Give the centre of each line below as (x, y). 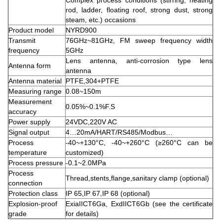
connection (25, 183)
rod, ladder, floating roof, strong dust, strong (139, 10)
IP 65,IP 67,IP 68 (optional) (108, 193)
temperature (28, 152)
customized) (85, 152)
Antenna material (35, 81)
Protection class (33, 193)
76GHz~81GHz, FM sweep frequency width (139, 40)
